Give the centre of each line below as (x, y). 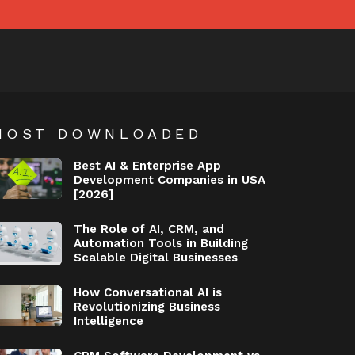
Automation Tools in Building (160, 243)
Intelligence (108, 321)
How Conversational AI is (147, 292)
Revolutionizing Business (147, 307)
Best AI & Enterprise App (147, 166)
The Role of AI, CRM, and (149, 229)
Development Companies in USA (169, 180)
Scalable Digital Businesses (155, 258)
